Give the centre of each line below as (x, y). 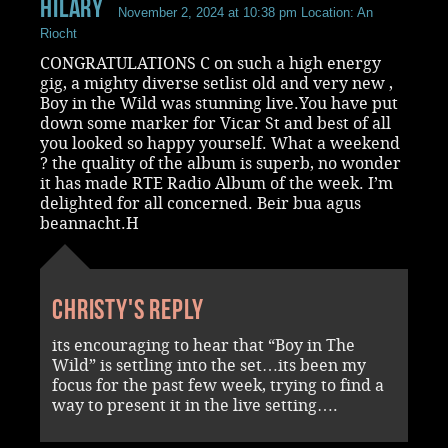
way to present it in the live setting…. (195, 405)
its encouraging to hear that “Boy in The (203, 345)
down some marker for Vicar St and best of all (215, 123)
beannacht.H (89, 223)
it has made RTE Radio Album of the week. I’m (216, 183)
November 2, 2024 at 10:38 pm (208, 12)
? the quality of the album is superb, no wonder (220, 163)
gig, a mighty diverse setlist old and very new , (216, 83)
